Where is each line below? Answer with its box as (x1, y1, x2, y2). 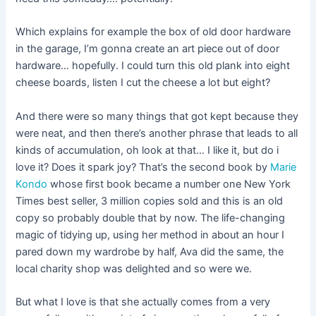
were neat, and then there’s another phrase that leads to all (16, 126, 298, 140)
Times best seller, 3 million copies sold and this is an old (16, 194, 284, 207)
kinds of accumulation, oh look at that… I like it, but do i (16, 143, 279, 157)
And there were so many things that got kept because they (16, 109, 299, 123)
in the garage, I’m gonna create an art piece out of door (16, 42, 280, 56)
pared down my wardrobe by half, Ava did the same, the (16, 245, 284, 258)
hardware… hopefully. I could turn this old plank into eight (16, 59, 291, 73)
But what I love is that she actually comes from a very (16, 296, 271, 309)
